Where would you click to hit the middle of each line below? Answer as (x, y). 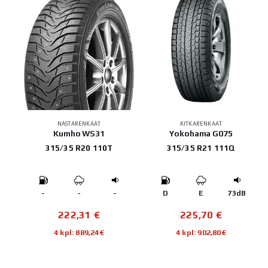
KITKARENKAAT (201, 123)
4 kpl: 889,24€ (79, 232)
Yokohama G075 (201, 133)
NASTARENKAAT (79, 123)
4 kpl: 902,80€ (201, 232)
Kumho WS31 (79, 133)
